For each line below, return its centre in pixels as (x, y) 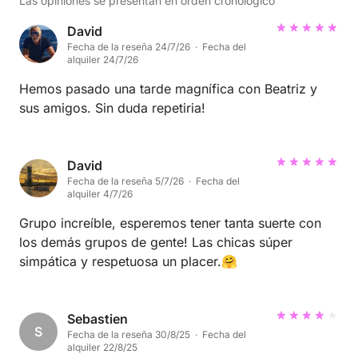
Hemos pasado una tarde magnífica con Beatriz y (168, 89)
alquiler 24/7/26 (103, 60)
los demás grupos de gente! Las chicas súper (156, 243)
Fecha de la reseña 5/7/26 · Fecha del (153, 181)
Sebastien (97, 319)
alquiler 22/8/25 (102, 348)
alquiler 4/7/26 (100, 194)
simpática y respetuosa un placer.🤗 (128, 262)
